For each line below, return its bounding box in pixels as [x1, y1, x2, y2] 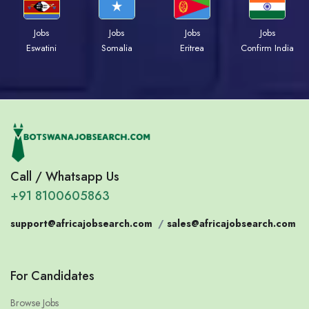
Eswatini [26, 41, 57, 54]
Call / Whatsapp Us [10, 168, 119, 186]
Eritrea [180, 41, 205, 54]
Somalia [101, 41, 132, 54]
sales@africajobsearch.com [167, 217, 296, 231]
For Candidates [10, 267, 94, 286]
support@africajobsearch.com [10, 217, 152, 231]
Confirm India [241, 41, 295, 54]
